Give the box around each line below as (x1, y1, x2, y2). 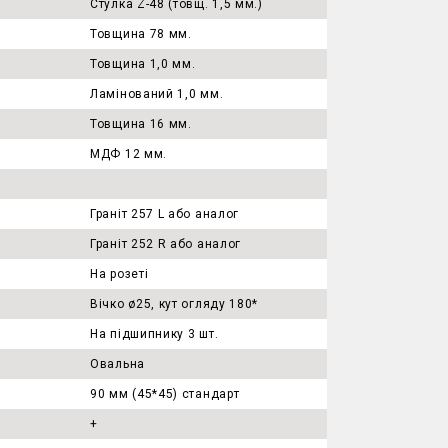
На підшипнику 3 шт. (90, 327, 219, 341)
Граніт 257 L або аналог (90, 207, 240, 221)
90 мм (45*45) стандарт (90, 387, 240, 401)
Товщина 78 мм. (90, 27, 192, 41)
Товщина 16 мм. (90, 117, 192, 131)
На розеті (90, 267, 149, 281)
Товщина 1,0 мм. (90, 57, 196, 71)
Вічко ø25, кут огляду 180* (90, 297, 259, 311)
